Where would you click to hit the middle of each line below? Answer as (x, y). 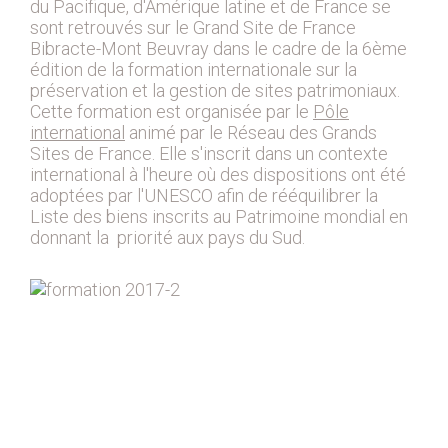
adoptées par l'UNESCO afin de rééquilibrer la (204, 195)
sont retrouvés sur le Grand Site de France (193, 27)
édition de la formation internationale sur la (193, 69)
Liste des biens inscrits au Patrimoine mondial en (219, 216)
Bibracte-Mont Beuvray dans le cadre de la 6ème (218, 48)
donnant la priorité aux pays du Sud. (167, 237)
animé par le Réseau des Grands (251, 132)
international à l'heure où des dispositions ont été (218, 174)
